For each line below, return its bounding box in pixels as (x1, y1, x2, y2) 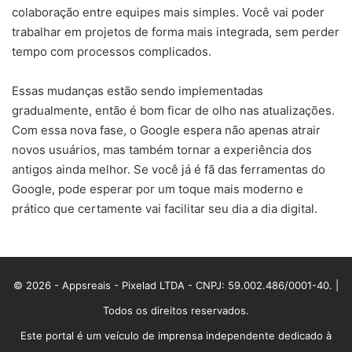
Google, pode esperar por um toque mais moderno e (12, 181, 303, 196)
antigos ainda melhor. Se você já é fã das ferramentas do (12, 161, 325, 177)
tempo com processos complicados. (12, 43, 211, 59)
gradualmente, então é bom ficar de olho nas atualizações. (12, 102, 335, 118)
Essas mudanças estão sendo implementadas (12, 82, 263, 98)
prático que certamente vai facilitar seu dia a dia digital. (12, 200, 317, 216)
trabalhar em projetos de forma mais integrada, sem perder (12, 24, 339, 39)
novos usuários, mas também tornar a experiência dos (12, 141, 312, 157)
